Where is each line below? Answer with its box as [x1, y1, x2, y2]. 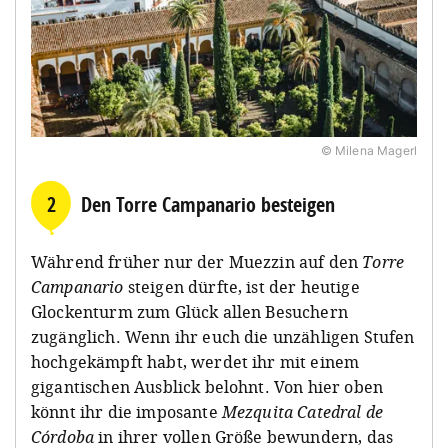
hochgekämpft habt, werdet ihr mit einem [31, 350, 360, 373]
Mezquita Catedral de [221, 400, 384, 423]
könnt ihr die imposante [31, 400, 222, 423]
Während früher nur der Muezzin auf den [31, 250, 363, 273]
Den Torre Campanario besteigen [81, 190, 335, 218]
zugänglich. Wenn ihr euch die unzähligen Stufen [31, 325, 415, 348]
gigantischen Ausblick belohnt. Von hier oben [31, 375, 384, 398]
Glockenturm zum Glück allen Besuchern [31, 300, 348, 323]
